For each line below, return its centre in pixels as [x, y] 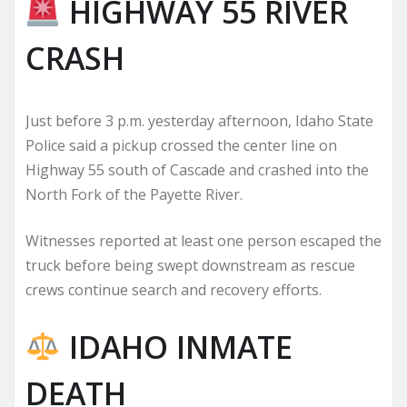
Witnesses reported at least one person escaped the [203, 240]
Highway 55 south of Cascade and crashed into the [197, 169]
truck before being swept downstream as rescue [190, 265]
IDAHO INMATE [176, 347]
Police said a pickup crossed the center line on [181, 145]
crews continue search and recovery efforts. [174, 289]
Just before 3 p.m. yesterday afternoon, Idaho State [199, 120]
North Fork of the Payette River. [134, 194]
